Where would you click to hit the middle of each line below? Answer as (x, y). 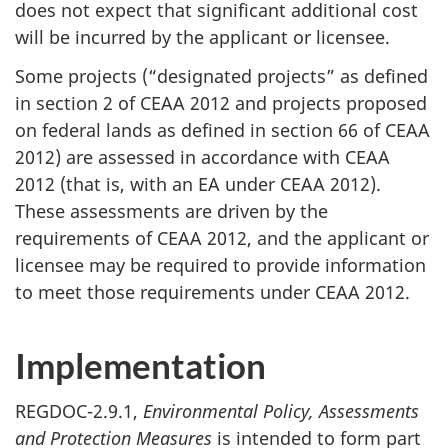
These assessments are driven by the (171, 210)
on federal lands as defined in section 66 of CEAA (222, 129)
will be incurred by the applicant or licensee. (202, 37)
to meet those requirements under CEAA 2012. (212, 291)
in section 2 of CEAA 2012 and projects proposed (221, 102)
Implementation (140, 364)
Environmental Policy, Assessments (281, 411)
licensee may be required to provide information (220, 264)
